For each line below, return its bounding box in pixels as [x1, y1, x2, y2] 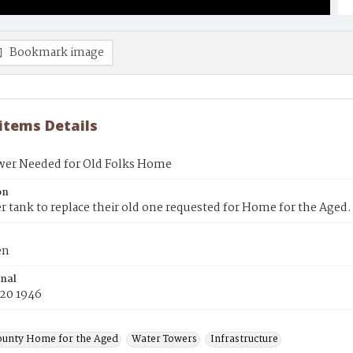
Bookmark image [9, 43, 104, 62]
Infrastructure [210, 331, 278, 347]
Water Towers [132, 331, 197, 347]
